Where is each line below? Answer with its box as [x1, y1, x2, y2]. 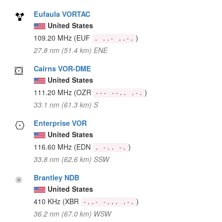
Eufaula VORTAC [34, 8, 91, 19]
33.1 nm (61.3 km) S [34, 99, 99, 110]
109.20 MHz [34, 32, 74, 43]
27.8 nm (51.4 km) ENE [34, 45, 108, 55]
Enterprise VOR [34, 117, 87, 128]
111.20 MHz [34, 87, 74, 97]
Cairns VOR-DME [34, 63, 92, 73]
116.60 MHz [34, 141, 74, 152]
